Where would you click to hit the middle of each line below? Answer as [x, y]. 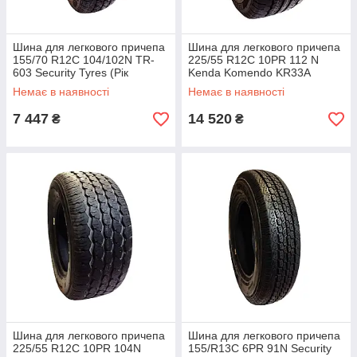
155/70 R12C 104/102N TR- [84, 60]
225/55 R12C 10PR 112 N [253, 60]
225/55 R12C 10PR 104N [77, 348]
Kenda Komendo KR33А [249, 73]
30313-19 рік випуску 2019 [257, 85]
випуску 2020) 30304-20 [75, 85]
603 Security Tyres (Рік [71, 73]
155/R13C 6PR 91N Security [260, 348]
